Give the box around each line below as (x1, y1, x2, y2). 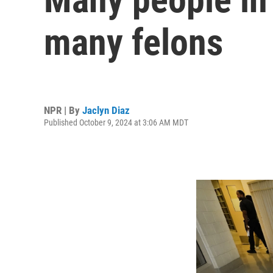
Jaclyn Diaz (82, 104, 130, 116)
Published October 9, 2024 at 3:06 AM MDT (44, 117, 188, 127)
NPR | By (44, 104, 82, 116)
